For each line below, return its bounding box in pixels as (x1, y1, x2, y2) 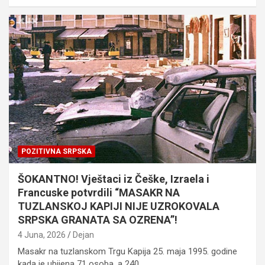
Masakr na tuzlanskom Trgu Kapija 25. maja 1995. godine (18, 246, 237, 257)
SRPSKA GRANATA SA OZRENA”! (18, 214, 177, 227)
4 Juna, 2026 (18, 230, 66, 240)
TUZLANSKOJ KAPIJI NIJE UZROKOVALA (18, 200, 219, 213)
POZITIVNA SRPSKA (21, 147, 92, 156)
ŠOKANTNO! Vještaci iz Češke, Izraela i (18, 173, 209, 186)
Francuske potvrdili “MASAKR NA (18, 186, 180, 199)
